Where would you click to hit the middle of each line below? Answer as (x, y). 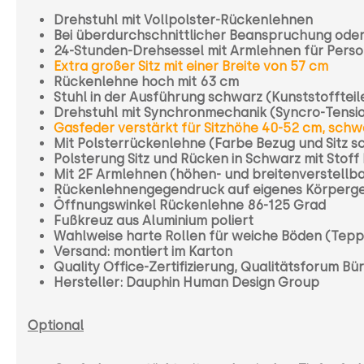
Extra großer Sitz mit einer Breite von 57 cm (191, 66)
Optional (56, 325)
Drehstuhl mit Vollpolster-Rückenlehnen (183, 19)
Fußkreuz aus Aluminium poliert (154, 220)
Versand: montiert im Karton (143, 251)
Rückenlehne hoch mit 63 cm (146, 81)
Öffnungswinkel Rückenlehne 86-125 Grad (190, 205)
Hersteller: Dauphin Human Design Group (186, 282)
